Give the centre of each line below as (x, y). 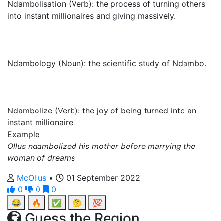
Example (23, 134)
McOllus (33, 178)
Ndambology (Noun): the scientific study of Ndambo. (107, 63)
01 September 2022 (102, 178)
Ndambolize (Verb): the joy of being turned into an (102, 110)
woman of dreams (41, 158)
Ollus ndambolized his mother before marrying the (101, 146)
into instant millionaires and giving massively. (92, 16)
